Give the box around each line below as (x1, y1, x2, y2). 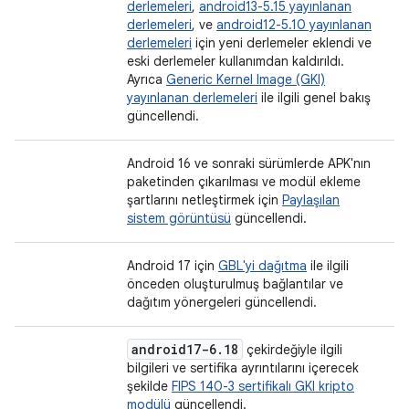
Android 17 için (127, 257, 218, 274)
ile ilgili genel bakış (257, 89, 371, 106)
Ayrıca (127, 71, 166, 88)
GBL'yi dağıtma (218, 257, 307, 274)
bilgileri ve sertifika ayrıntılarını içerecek (127, 360, 359, 376)
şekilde (127, 378, 172, 394)
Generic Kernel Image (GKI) (166, 71, 325, 88)
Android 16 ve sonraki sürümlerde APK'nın (127, 155, 371, 172)
